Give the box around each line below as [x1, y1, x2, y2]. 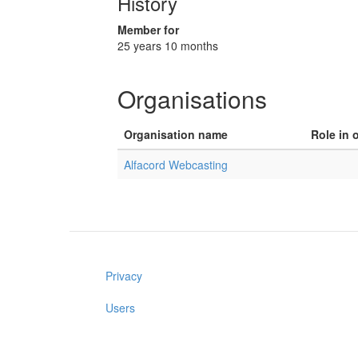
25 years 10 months [117, 38, 218, 54]
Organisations [117, 82, 267, 116]
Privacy [105, 268, 142, 284]
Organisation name [124, 126, 228, 142]
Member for [117, 22, 179, 38]
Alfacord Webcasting [124, 157, 228, 173]
